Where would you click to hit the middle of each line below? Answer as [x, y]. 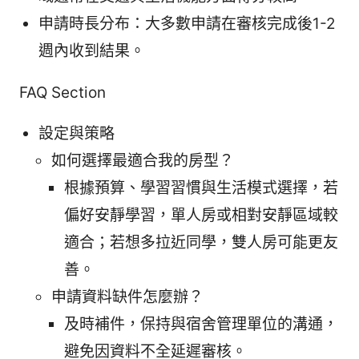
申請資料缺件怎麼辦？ [127, 297]
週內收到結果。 [92, 51]
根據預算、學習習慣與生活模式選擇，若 [201, 188]
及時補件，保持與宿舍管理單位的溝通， [201, 325]
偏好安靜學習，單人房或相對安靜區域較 [201, 216]
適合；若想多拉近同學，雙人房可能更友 [201, 243]
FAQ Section [63, 93]
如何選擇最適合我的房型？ [143, 161]
